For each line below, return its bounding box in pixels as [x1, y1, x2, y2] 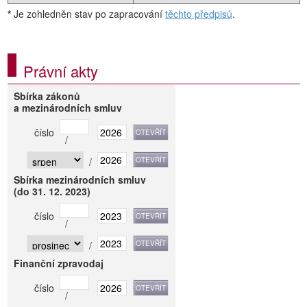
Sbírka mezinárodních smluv [14, 173, 147, 186]
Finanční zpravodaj [14, 256, 104, 270]
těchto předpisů [165, 7, 232, 21]
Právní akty [23, 60, 98, 82]
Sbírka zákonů [14, 89, 81, 103]
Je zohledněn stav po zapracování [11, 7, 165, 21]
